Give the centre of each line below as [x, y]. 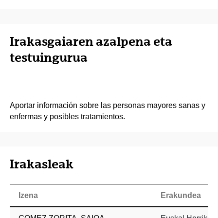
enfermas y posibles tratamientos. [67, 117]
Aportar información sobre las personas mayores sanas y [108, 106]
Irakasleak [42, 164]
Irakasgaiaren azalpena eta [91, 42]
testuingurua [49, 58]
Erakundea [181, 196]
